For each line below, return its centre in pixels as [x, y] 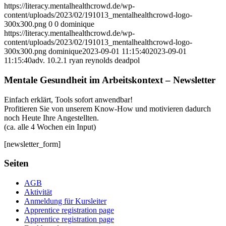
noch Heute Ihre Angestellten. [51, 118]
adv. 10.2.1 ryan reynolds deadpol [86, 61]
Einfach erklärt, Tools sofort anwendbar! [68, 99]
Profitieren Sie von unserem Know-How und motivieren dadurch [107, 108]
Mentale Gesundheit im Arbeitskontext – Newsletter [110, 80]
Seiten [16, 163]
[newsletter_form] [32, 144]
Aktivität [38, 192]
